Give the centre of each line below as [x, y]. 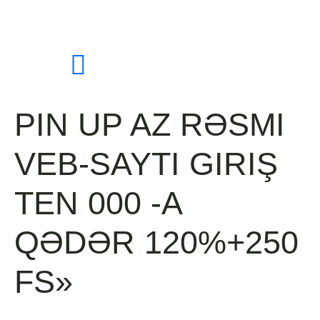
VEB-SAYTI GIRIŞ [146, 164]
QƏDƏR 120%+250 [156, 242]
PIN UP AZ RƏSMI [150, 125]
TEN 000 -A [98, 203]
